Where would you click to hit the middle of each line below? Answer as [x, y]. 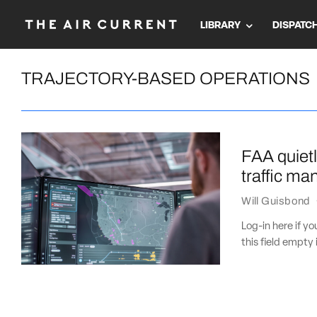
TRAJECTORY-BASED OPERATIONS [166, 79]
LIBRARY [220, 25]
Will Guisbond [276, 201]
